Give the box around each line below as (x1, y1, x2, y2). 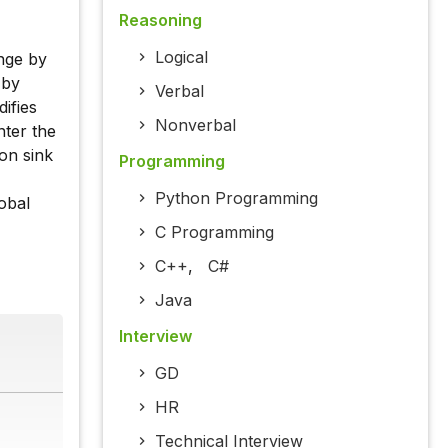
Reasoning (118, 10, 202, 31)
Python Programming (154, 188, 318, 209)
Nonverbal (154, 115, 236, 136)
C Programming (154, 222, 274, 243)
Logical (154, 47, 208, 68)
